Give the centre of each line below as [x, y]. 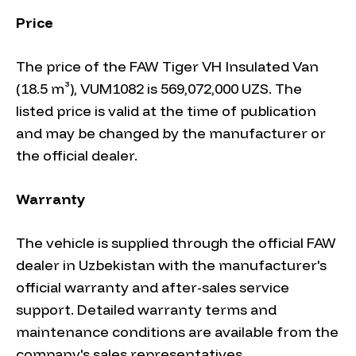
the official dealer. [77, 156]
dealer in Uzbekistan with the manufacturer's [171, 265]
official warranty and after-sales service [153, 288]
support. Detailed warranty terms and [146, 310]
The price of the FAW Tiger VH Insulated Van [167, 67]
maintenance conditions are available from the [177, 332]
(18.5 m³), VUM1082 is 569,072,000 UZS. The [159, 89]
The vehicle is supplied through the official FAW [176, 243]
